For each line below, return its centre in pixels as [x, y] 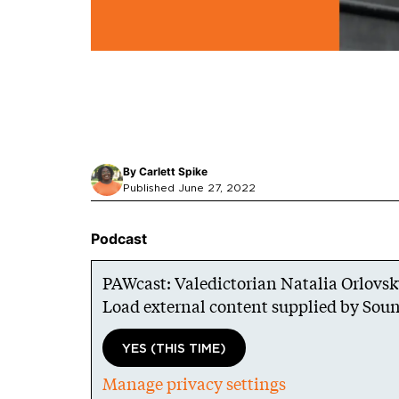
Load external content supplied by [232, 306]
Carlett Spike [173, 171]
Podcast [119, 239]
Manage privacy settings [194, 384]
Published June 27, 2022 [189, 188]
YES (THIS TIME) [174, 349]
